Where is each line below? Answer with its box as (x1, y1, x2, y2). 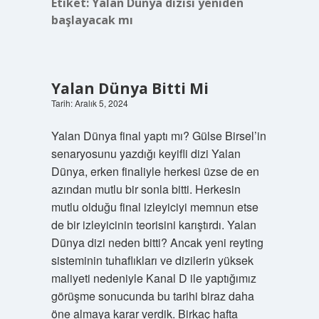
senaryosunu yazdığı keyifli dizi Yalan (51, 145, 241, 162)
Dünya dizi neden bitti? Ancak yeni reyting (51, 234, 263, 251)
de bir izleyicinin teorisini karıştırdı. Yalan (51, 216, 256, 233)
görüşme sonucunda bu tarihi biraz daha (51, 288, 254, 304)
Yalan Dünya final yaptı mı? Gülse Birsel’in (51, 127, 266, 144)
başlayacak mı (51, 12, 133, 28)
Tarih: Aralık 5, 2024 (51, 97, 128, 109)
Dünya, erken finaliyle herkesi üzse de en (51, 163, 259, 179)
